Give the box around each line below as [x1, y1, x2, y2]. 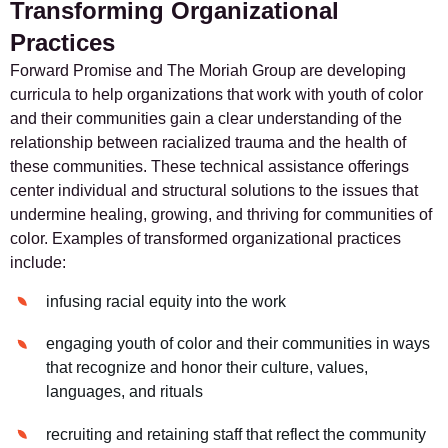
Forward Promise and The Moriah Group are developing [10, 61, 406, 79]
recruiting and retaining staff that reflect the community [46, 425, 427, 443]
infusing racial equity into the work [46, 292, 287, 310]
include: [10, 253, 66, 271]
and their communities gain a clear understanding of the [10, 109, 402, 127]
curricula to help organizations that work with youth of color [10, 85, 423, 103]
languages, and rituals [46, 383, 204, 401]
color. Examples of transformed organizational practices [10, 229, 401, 247]
